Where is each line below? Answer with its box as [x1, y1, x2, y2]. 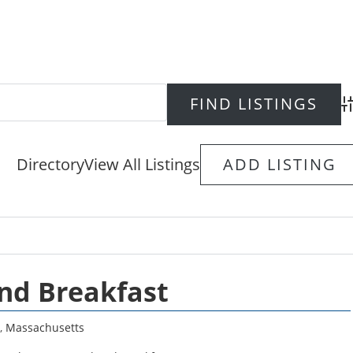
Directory [16, 153, 84, 175]
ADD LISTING [223, 153, 337, 175]
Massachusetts [6, 320, 84, 336]
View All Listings [84, 153, 200, 175]
